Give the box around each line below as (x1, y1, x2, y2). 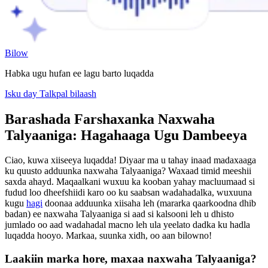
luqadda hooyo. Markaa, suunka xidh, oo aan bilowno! (5, 230, 212, 241)
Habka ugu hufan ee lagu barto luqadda (5, 68, 154, 78)
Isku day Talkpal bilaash (5, 88, 96, 99)
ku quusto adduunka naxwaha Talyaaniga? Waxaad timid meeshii (5, 166, 251, 176)
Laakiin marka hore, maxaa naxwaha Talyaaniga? (5, 252, 257, 266)
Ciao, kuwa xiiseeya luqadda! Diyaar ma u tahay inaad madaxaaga (5, 155, 256, 166)
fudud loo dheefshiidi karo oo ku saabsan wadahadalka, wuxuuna (5, 187, 252, 198)
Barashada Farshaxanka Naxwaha (5, 111, 215, 127)
